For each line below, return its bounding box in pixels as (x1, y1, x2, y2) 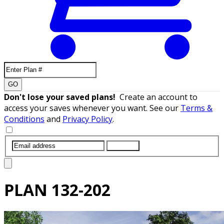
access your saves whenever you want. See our (4, 102, 180, 113)
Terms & (180, 102, 212, 113)
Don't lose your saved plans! (4, 91, 119, 102)
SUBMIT (110, 141, 135, 149)
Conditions (4, 113, 44, 124)
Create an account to (119, 91, 197, 102)
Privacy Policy (62, 113, 112, 124)
